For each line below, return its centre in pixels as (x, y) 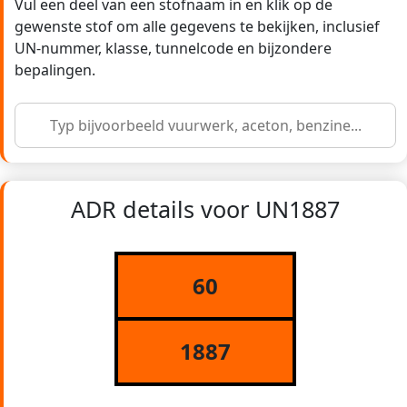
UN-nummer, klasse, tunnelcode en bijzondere (173, 49)
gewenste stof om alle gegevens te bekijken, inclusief (197, 27)
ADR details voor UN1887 (205, 209)
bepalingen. (55, 70)
